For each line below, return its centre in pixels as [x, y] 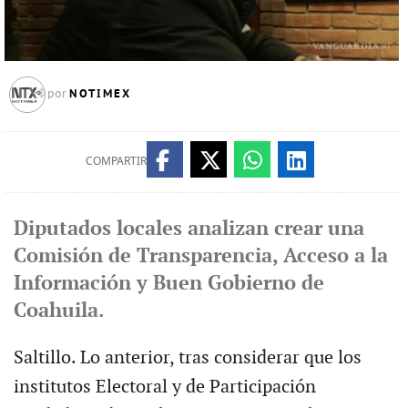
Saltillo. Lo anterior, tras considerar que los [187, 357]
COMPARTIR [116, 160]
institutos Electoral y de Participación [164, 387]
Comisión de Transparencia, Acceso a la [200, 256]
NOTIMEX [100, 93]
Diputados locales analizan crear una [189, 229]
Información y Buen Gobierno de [168, 283]
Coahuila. [59, 311]
